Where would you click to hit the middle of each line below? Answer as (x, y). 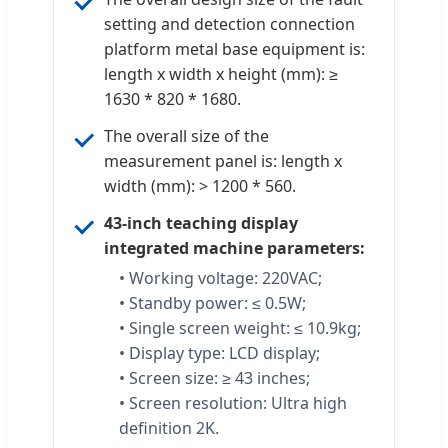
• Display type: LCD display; (219, 352)
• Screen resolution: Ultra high (233, 402)
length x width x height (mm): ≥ (221, 73)
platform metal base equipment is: (234, 48)
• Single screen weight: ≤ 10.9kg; (240, 327)
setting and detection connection (229, 23)
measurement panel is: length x (223, 160)
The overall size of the (186, 135)
